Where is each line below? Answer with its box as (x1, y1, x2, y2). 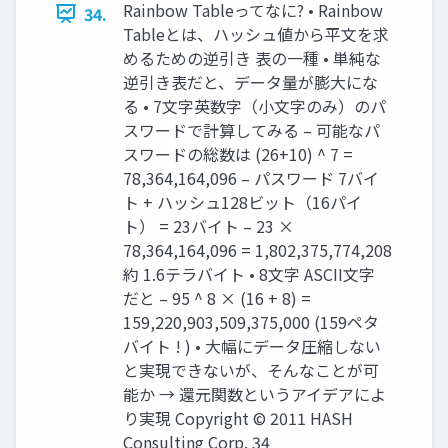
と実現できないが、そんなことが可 (123, 357, 379, 382)
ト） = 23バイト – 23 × (123, 213, 294, 238)
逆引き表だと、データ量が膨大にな (123, 69, 378, 94)
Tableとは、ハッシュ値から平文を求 (123, 21, 389, 46)
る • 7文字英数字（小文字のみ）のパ (123, 93, 386, 118)
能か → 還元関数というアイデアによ (123, 381, 386, 406)
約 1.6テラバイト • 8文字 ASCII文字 (123, 261, 375, 286)
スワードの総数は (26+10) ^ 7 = (123, 141, 353, 166)
